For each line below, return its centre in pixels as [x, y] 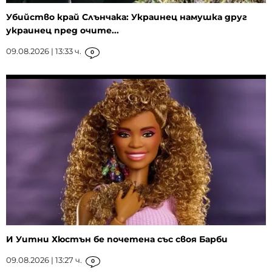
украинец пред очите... [63, 31]
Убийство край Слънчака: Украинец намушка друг [127, 17]
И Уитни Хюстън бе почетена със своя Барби [117, 239]
